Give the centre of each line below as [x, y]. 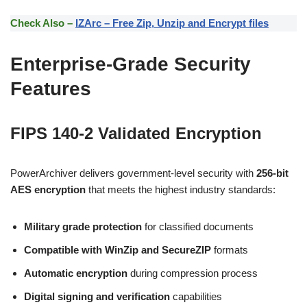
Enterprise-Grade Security [131, 64]
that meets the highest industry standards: [181, 189]
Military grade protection [83, 226]
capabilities [196, 296]
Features [51, 89]
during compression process [193, 273]
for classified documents [198, 226]
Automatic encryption [76, 273]
